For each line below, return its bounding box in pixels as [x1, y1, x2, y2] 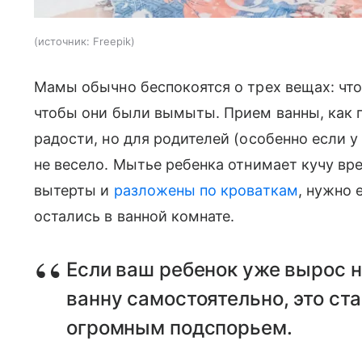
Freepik [93, 35, 131, 48]
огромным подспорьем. [66, 316, 293, 339]
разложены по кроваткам [113, 182, 298, 199]
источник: [38, 35, 90, 48]
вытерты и [34, 182, 114, 199]
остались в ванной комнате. [34, 208, 235, 225]
